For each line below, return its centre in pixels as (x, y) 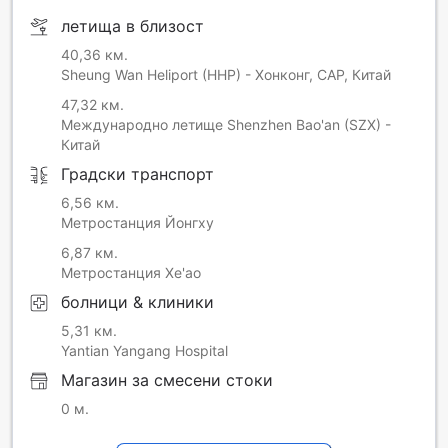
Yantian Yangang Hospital (144, 351)
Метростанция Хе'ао (131, 273)
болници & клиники (137, 302)
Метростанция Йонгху (137, 223)
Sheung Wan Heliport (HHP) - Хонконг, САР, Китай (226, 75)
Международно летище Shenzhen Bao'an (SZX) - (226, 125)
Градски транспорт (137, 174)
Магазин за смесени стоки (167, 380)
